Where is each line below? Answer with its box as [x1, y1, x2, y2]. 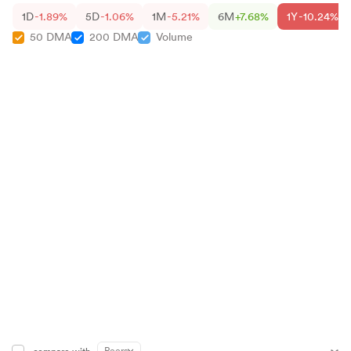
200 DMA [89, 31, 139, 44]
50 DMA [30, 31, 72, 44]
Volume [156, 31, 193, 44]
